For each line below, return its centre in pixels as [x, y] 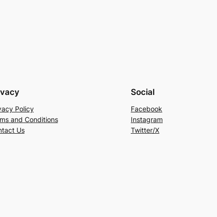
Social [143, 92]
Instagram [147, 119]
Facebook [147, 108]
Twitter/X [145, 130]
